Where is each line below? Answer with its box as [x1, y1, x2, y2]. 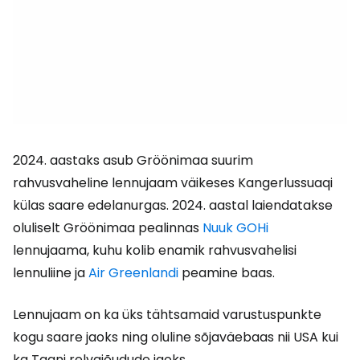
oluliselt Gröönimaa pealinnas [13, 219, 202, 237]
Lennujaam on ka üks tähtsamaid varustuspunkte [13, 305, 321, 324]
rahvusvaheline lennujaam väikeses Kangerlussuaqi [13, 174, 333, 192]
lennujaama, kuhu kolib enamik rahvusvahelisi [13, 241, 297, 260]
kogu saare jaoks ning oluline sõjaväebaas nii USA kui [13, 328, 338, 346]
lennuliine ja [13, 264, 88, 282]
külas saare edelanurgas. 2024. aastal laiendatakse [13, 196, 333, 215]
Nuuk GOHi [202, 219, 268, 237]
